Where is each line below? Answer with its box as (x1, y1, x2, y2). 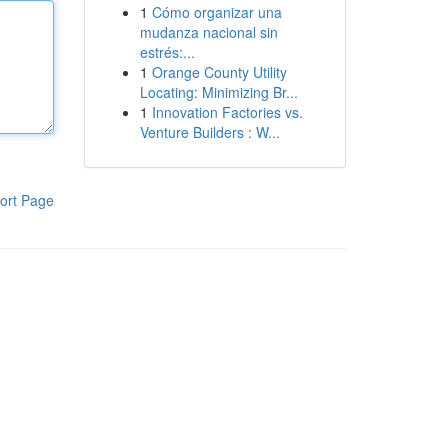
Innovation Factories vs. (151, 102, 303, 122)
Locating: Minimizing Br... (139, 82, 298, 102)
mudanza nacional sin (139, 22, 278, 42)
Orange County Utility (151, 62, 287, 82)
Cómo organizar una (151, 2, 282, 22)
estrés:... (139, 42, 195, 62)
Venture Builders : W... (139, 122, 280, 142)
